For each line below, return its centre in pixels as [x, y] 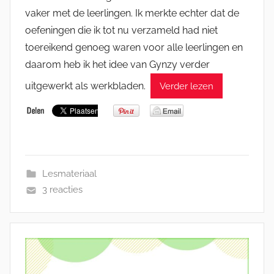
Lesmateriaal [69, 174]
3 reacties [62, 190]
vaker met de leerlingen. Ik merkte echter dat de [132, 13]
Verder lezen [187, 86]
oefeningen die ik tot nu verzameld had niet [121, 31]
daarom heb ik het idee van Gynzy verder [117, 65]
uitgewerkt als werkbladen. [88, 86]
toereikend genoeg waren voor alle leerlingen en [134, 48]
